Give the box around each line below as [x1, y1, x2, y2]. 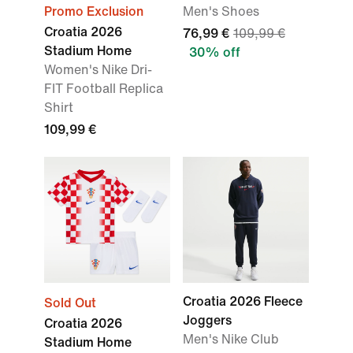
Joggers [183, 314, 232, 327]
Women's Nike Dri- [44, 63, 152, 76]
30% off [189, 46, 240, 59]
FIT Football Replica [44, 82, 163, 95]
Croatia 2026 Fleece [183, 295, 303, 308]
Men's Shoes [183, 5, 259, 18]
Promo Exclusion [44, 5, 143, 18]
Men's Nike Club [183, 333, 279, 346]
